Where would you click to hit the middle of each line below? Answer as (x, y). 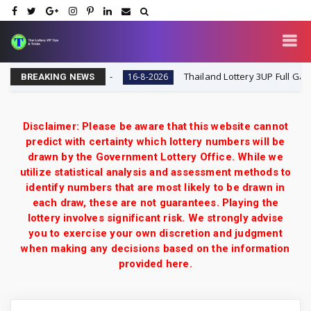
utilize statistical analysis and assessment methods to (155, 172)
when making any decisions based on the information (155, 248)
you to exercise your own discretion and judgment (155, 233)
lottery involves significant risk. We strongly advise (155, 218)
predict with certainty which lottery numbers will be (155, 141)
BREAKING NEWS (58, 76)
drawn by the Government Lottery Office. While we (155, 157)
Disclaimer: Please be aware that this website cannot (155, 126)
